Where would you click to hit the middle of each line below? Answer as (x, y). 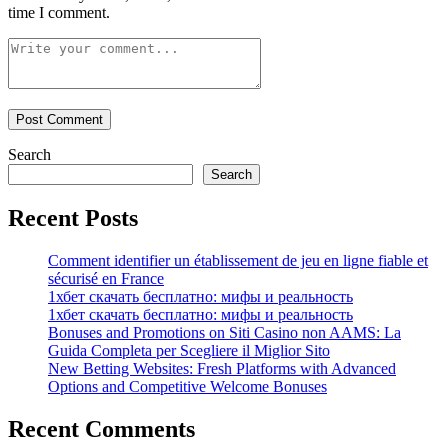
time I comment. (59, 12)
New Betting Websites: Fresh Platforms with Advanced (222, 368)
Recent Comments (101, 428)
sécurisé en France (106, 278)
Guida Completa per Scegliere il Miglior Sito (189, 350)
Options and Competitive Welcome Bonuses (187, 386)
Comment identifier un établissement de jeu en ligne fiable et (238, 260)
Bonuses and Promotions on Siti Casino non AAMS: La (224, 332)
